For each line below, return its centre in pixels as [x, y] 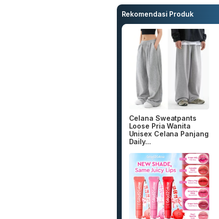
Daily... [140, 141]
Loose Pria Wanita [160, 126]
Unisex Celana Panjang [169, 133]
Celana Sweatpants [163, 118]
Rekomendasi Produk [157, 14]
